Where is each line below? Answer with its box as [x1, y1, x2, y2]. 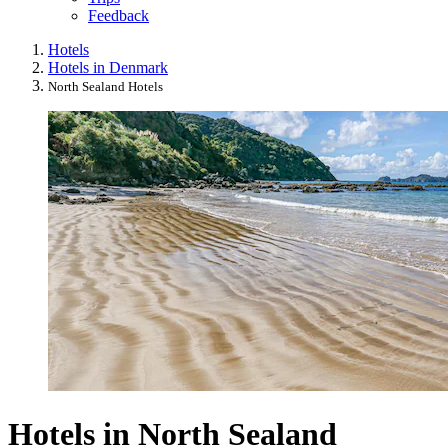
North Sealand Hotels [48, 78, 163, 94]
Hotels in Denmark [48, 58, 168, 76]
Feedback [88, 6, 149, 24]
